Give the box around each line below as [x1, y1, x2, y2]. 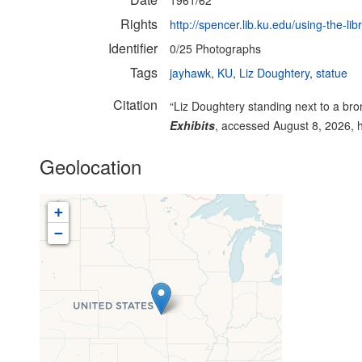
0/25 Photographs [170, 40, 261, 57]
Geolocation [40, 152, 141, 180]
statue [316, 65, 347, 81]
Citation [113, 95, 158, 114]
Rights [120, 15, 158, 33]
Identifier [108, 39, 158, 57]
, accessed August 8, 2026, [215, 117, 357, 133]
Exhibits [170, 117, 215, 133]
